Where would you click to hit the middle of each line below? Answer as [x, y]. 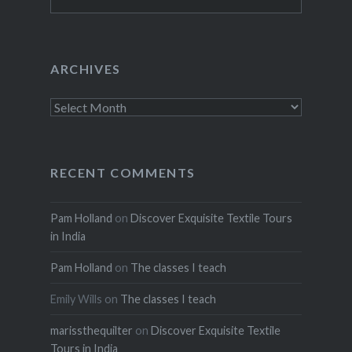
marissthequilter [91, 330]
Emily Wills [76, 299]
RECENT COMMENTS [123, 172]
